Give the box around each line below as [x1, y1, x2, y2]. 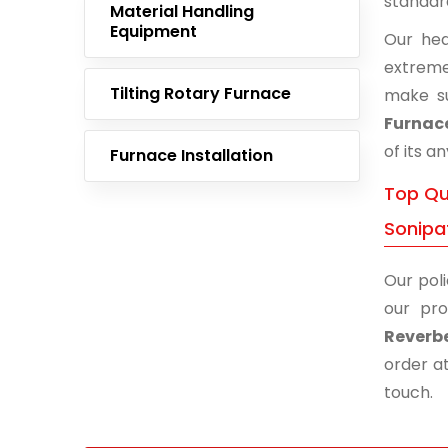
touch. [384, 381, 433, 404]
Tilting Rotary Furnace [110, 82, 291, 105]
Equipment [110, 20, 197, 43]
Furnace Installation [110, 144, 273, 167]
